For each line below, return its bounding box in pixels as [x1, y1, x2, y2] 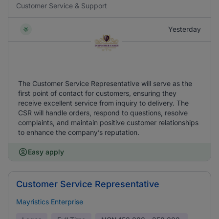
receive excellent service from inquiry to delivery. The [18, 99, 189, 107]
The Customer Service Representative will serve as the [18, 79, 192, 88]
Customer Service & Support [16, 1, 107, 10]
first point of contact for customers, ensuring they [18, 89, 176, 97]
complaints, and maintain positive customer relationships [18, 118, 198, 127]
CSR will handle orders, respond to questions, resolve [18, 109, 188, 117]
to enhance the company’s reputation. [18, 128, 139, 136]
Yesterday [168, 25, 201, 33]
